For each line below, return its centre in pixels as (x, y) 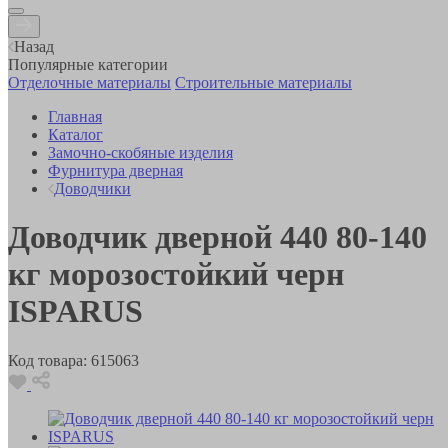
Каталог (75, 134)
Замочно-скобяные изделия (140, 152)
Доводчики (92, 188)
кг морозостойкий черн (176, 274)
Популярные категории (88, 64)
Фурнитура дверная (115, 170)
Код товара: (47, 360)
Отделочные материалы (89, 82)
